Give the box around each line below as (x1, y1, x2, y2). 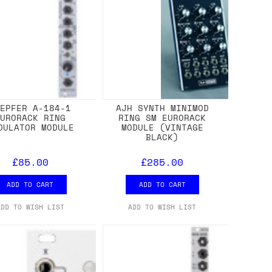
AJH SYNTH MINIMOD (115, 101, 209, 114)
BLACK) (146, 130, 179, 143)
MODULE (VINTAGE (121, 120, 203, 134)
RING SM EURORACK (118, 110, 206, 124)
